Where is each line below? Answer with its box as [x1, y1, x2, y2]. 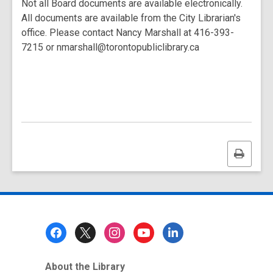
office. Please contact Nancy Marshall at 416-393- [21, 27, 234, 38]
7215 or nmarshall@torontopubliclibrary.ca [21, 41, 199, 53]
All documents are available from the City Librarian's [21, 12, 241, 24]
